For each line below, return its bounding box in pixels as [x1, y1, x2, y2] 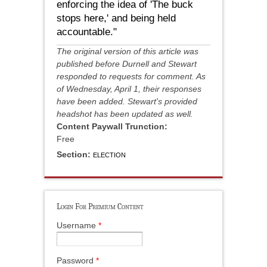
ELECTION [93, 151, 126, 159]
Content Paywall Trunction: [57, 122, 170, 132]
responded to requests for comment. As [57, 72, 206, 82]
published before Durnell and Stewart [57, 59, 197, 69]
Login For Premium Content [57, 201, 144, 212]
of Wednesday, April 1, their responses [57, 84, 201, 94]
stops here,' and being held [57, 13, 176, 24]
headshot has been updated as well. [57, 109, 193, 119]
